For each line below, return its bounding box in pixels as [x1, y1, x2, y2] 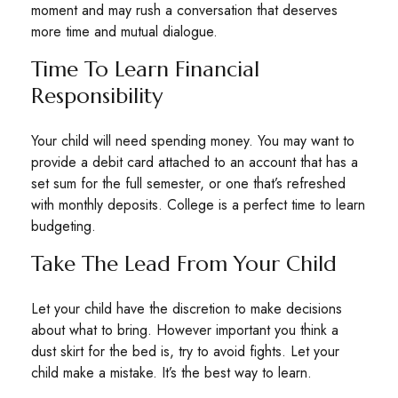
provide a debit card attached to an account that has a [31, 152, 358, 172]
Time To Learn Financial [31, 56, 259, 83]
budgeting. [31, 216, 96, 236]
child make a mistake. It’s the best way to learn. [31, 362, 312, 383]
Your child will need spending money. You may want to [31, 131, 354, 151]
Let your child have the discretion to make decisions [31, 298, 342, 319]
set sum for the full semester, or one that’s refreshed [31, 173, 346, 194]
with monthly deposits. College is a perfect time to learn [31, 195, 365, 215]
